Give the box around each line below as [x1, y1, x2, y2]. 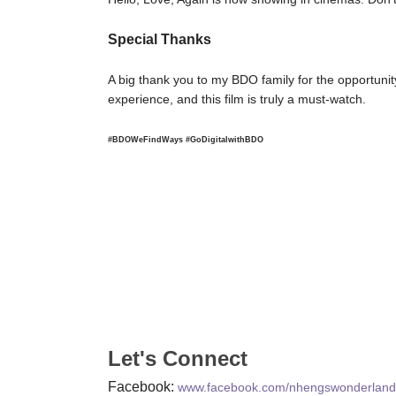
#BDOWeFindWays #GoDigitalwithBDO [108, 135, 263, 144]
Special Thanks [108, 32, 211, 47]
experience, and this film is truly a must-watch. [108, 92, 366, 106]
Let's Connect [108, 346, 247, 370]
